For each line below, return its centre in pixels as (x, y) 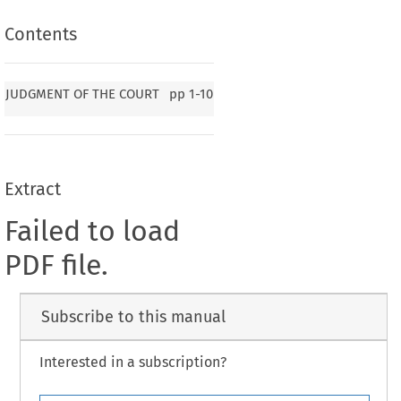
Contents (40, 34)
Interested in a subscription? (132, 363)
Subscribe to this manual (133, 316)
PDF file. (56, 265)
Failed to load (92, 231)
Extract (32, 189)
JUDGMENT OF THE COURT (82, 94)
